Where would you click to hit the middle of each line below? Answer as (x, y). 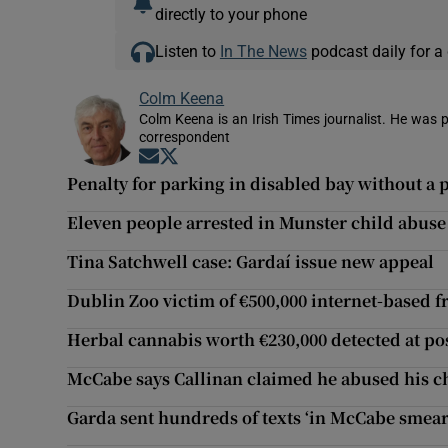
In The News (263, 51)
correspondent (185, 137)
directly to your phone (230, 14)
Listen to (187, 51)
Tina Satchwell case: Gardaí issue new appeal (251, 262)
